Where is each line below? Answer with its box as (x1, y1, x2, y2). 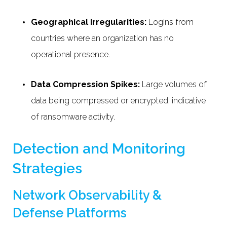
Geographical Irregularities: (31, 17, 146, 27)
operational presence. (31, 49, 112, 59)
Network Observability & (13, 187, 162, 203)
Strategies (13, 159, 86, 177)
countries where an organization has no (31, 33, 174, 43)
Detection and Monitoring (13, 139, 185, 157)
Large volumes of (140, 79, 207, 89)
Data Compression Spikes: (31, 79, 140, 89)
